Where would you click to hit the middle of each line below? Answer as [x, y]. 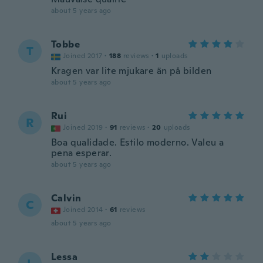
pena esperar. [82, 153]
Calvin [66, 198]
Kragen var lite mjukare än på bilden [131, 71]
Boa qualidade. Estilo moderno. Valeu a [138, 142]
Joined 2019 [83, 127]
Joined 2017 [83, 56]
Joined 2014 [83, 210]
